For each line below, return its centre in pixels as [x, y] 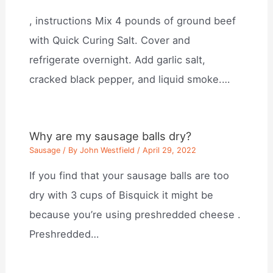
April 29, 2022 [170, 151]
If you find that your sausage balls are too [129, 176]
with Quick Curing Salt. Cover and [110, 40]
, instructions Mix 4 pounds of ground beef [133, 21]
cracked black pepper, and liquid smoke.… [130, 79]
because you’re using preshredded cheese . [135, 215]
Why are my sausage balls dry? [111, 136]
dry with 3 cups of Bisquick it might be [122, 195]
